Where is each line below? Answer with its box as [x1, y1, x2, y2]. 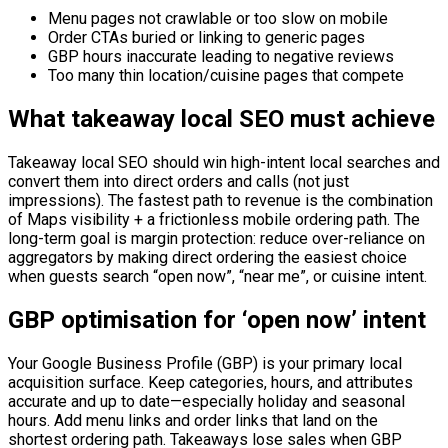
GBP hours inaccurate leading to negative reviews [48, 46, 394, 66]
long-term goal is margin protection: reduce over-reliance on [8, 228, 425, 248]
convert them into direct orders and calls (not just [8, 171, 349, 191]
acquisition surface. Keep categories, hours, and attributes [8, 372, 413, 392]
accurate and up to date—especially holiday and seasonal [8, 391, 405, 411]
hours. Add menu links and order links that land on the [8, 410, 378, 430]
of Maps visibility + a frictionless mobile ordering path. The [8, 209, 420, 229]
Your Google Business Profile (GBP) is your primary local [8, 353, 402, 373]
